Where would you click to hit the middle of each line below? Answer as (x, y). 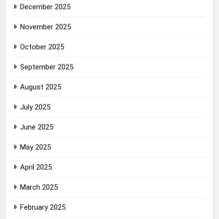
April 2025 (36, 167)
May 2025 (35, 147)
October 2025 (42, 47)
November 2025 (45, 27)
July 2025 (35, 107)
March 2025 (39, 187)
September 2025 (47, 67)
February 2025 (43, 208)
